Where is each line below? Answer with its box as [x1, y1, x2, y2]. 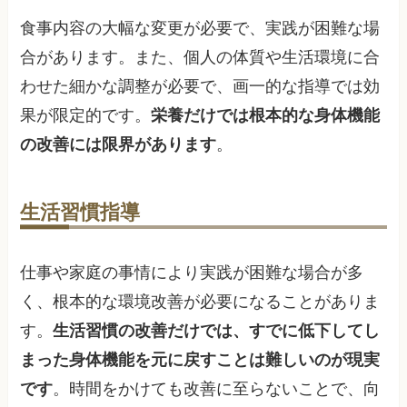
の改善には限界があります [20, 134, 217, 154]
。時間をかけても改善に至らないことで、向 [53, 380, 381, 399]
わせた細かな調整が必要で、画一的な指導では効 [20, 76, 381, 95]
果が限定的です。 [20, 105, 152, 124]
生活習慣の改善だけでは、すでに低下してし [53, 322, 381, 341]
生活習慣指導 [20, 196, 141, 225]
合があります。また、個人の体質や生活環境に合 [20, 47, 381, 66]
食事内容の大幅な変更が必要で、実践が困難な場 [20, 18, 381, 37]
